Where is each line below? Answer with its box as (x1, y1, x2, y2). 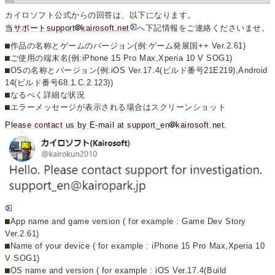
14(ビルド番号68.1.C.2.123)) (5, 78, 114, 88)
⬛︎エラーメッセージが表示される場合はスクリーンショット (5, 103, 227, 112)
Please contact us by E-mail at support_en (5, 120, 170, 130)
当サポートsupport (5, 23, 76, 33)
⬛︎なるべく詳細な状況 (5, 90, 85, 100)
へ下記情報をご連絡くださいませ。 (137, 23, 270, 33)
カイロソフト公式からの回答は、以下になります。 (5, 10, 196, 20)
